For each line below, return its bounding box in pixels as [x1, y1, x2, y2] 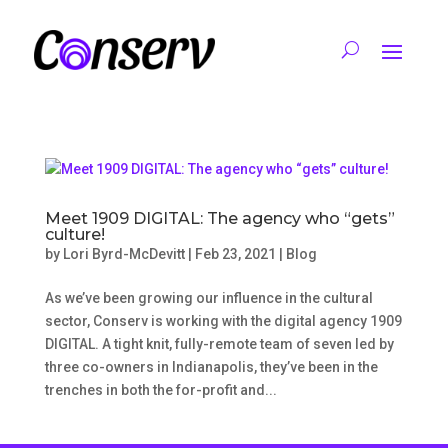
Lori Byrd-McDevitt [62, 245, 185, 262]
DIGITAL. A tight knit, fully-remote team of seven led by [44, 335, 394, 352]
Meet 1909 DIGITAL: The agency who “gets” [44, 208, 395, 228]
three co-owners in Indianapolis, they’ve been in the [44, 358, 378, 375]
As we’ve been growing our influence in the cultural [44, 289, 373, 306]
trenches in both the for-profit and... [44, 381, 277, 398]
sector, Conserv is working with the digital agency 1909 [44, 312, 402, 329]
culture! [44, 224, 105, 244]
